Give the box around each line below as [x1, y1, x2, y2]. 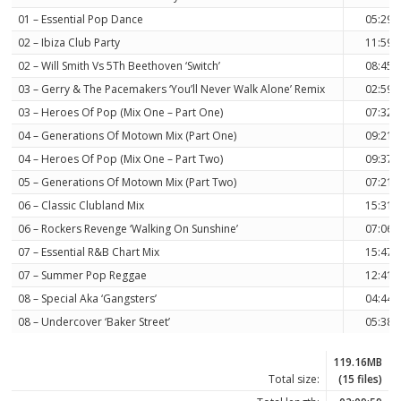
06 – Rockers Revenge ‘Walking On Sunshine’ [18, 221, 239, 237]
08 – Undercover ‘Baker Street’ [18, 314, 171, 330]
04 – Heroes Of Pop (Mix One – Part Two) [18, 151, 224, 167]
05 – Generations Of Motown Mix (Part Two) [18, 175, 237, 191]
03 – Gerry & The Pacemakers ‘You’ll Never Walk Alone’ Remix [18, 81, 326, 98]
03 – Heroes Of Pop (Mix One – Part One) [18, 105, 224, 121]
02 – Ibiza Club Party [18, 35, 121, 51]
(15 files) [338, 371, 383, 387]
